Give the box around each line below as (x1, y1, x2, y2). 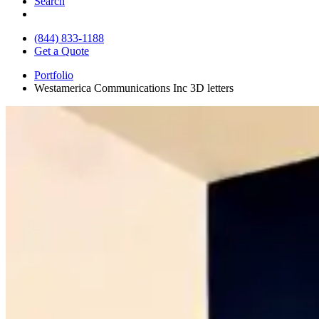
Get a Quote (34, 44, 89, 57)
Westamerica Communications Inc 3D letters (34, 81, 234, 94)
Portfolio (34, 68, 73, 81)
